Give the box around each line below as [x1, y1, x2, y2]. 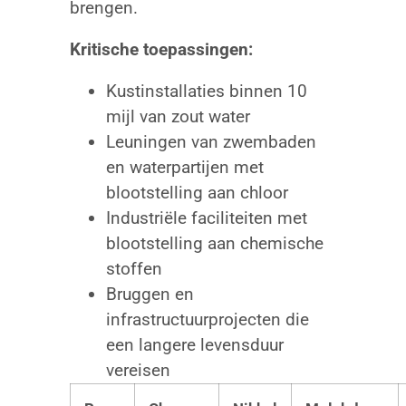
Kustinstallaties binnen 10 [105, 81, 307, 102]
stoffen [105, 258, 162, 280]
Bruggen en [105, 284, 194, 305]
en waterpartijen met [105, 157, 264, 179]
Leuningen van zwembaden [105, 131, 316, 153]
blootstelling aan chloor [105, 182, 288, 204]
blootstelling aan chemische [105, 233, 324, 255]
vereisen [105, 360, 170, 382]
